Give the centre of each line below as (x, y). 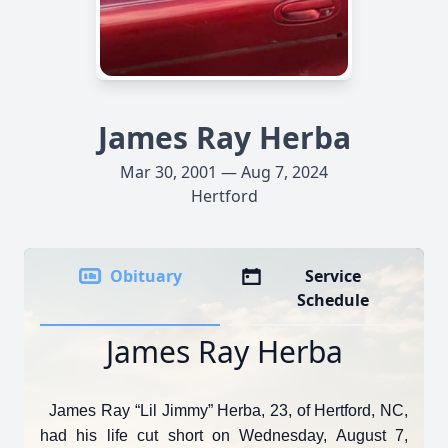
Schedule (333, 300)
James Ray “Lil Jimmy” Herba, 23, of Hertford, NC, (224, 410)
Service (333, 276)
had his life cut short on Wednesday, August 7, (224, 435)
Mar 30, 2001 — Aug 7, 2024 (224, 172)
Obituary (146, 276)
